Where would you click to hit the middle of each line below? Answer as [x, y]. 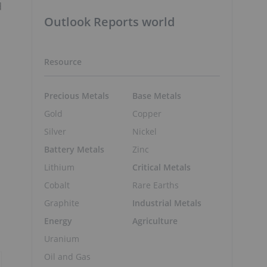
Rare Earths [155, 185]
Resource [63, 62]
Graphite [62, 203]
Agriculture [155, 221]
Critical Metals [161, 167]
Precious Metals [77, 95]
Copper [147, 113]
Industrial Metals [167, 203]
